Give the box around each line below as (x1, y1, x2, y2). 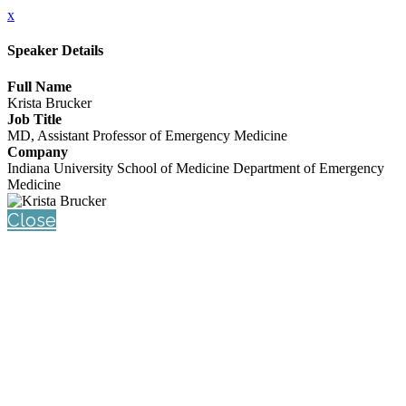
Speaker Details (7, 43, 103, 59)
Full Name (7, 78, 72, 94)
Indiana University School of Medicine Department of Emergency (7, 159, 384, 176)
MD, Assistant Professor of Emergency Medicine (7, 127, 287, 143)
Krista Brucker (7, 94, 92, 111)
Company (7, 143, 68, 159)
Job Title (7, 111, 62, 127)
